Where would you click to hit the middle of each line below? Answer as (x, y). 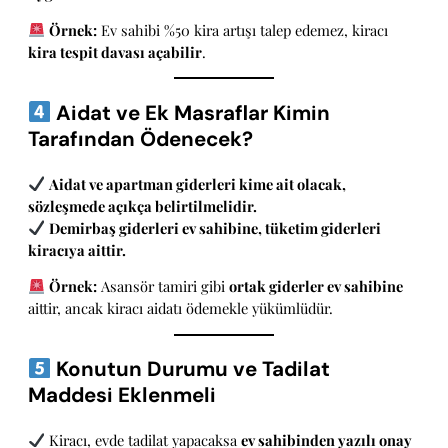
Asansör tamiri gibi (162, 286)
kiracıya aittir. (77, 249)
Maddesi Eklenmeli (122, 395)
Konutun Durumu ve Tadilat (191, 369)
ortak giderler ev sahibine (315, 286)
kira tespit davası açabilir (115, 51)
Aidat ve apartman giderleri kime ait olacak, (197, 183)
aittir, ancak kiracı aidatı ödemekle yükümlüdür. (180, 308)
